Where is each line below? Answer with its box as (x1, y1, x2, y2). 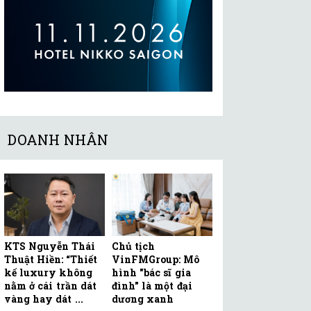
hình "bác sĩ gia (112, 265, 191, 279)
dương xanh (112, 292, 174, 305)
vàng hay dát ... (4, 292, 83, 305)
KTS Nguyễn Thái (4, 239, 96, 253)
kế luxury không (4, 265, 93, 279)
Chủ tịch (112, 239, 155, 253)
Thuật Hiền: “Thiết (4, 252, 98, 266)
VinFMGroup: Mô (112, 252, 200, 266)
